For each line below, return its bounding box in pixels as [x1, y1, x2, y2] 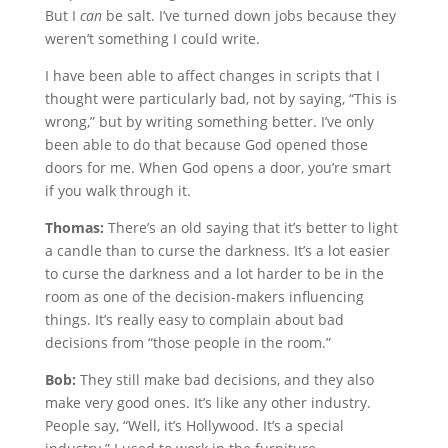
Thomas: [44, 218, 104, 237]
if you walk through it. [44, 181, 191, 200]
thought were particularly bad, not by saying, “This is [44, 89, 397, 108]
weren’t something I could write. [44, 29, 260, 48]
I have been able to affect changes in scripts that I [44, 66, 380, 85]
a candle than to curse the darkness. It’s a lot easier [44, 241, 390, 260]
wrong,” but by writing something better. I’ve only [44, 112, 374, 131]
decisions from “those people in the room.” [44, 333, 331, 352]
